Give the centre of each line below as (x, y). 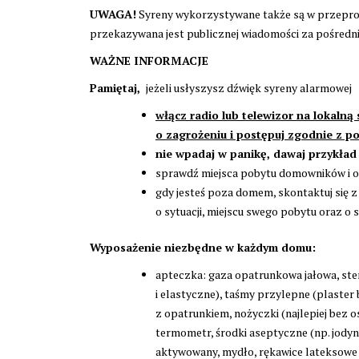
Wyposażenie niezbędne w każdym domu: (203, 247)
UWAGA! (113, 14)
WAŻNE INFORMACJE (149, 60)
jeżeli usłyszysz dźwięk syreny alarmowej (248, 87)
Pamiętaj (113, 87)
